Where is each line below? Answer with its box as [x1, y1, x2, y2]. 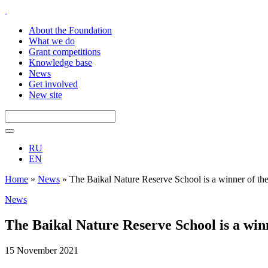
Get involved [29, 79, 78, 89]
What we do [29, 36, 75, 46]
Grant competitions [29, 47, 100, 57]
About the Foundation [29, 25, 112, 35]
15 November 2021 [5, 245, 78, 255]
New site [29, 90, 62, 100]
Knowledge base [29, 57, 92, 68]
